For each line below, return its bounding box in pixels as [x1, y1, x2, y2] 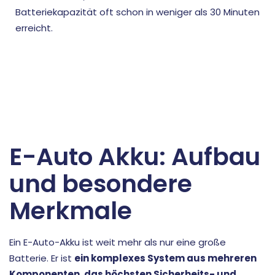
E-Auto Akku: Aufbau [9, 140, 260, 174]
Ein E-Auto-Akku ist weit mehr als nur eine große [9, 236, 226, 249]
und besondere [9, 167, 192, 201]
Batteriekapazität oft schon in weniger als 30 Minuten [15, 6, 260, 18]
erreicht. [15, 21, 53, 34]
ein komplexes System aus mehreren [74, 252, 257, 265]
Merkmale [9, 194, 132, 228]
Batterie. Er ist [9, 252, 74, 265]
